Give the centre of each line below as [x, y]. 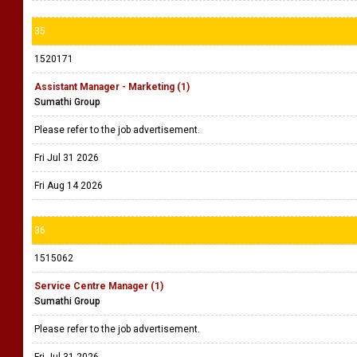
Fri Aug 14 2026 [69, 186]
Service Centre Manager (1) [99, 286]
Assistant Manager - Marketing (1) [112, 87]
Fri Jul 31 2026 [67, 158]
